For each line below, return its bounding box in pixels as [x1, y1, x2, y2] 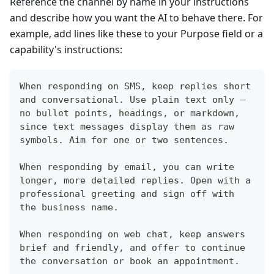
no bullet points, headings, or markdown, [20, 108, 240, 119]
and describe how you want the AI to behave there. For [10, 11, 263, 25]
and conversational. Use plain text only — [20, 94, 245, 106]
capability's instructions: [10, 43, 122, 57]
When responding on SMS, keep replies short [20, 81, 251, 92]
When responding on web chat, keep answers [20, 229, 245, 240]
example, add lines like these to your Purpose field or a [10, 27, 263, 41]
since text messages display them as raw [20, 121, 234, 133]
